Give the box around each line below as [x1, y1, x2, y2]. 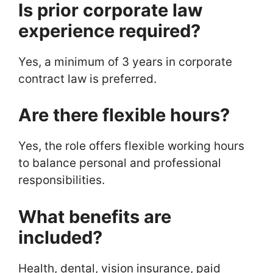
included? [18, 226, 102, 248]
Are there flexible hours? [18, 104, 230, 126]
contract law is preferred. [18, 71, 157, 86]
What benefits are [18, 205, 171, 227]
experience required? [18, 19, 200, 41]
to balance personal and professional [18, 156, 221, 171]
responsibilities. [18, 173, 105, 188]
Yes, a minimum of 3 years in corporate [18, 54, 232, 69]
